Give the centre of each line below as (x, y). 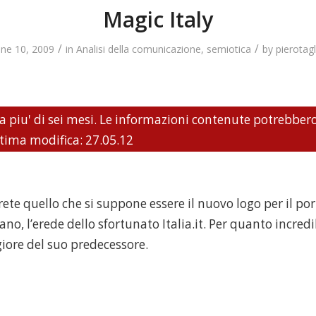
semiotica (229, 49)
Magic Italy (158, 19)
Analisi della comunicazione (139, 49)
